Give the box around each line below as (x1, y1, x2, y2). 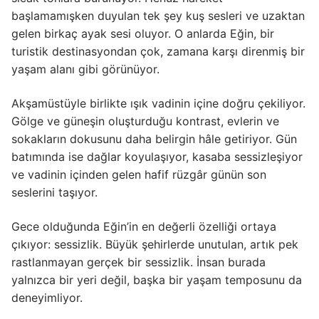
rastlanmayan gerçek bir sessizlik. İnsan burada (11, 254, 266, 269)
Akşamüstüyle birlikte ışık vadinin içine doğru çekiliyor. (11, 95, 305, 110)
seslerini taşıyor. (11, 184, 98, 199)
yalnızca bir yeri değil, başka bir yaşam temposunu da (11, 272, 302, 287)
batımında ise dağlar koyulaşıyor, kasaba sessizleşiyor (11, 149, 303, 164)
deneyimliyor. (11, 290, 83, 305)
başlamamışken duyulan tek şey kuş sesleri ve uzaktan (11, 9, 305, 23)
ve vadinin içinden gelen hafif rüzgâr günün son (11, 167, 266, 182)
